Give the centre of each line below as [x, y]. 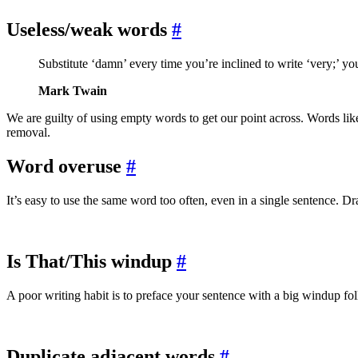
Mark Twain [73, 91]
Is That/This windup [91, 262]
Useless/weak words [89, 30]
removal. [28, 133]
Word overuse [66, 167]
